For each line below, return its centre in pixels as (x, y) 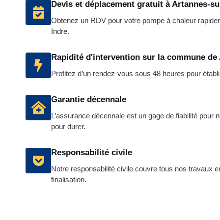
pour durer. (68, 126)
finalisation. (69, 179)
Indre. (60, 31)
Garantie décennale (89, 99)
